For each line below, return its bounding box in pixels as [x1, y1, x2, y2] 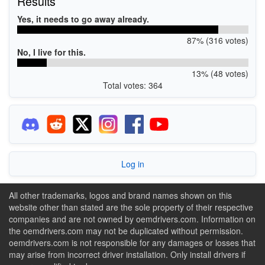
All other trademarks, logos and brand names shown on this [9, 189, 232, 201]
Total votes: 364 [102, 79, 163, 91]
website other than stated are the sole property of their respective [9, 201, 253, 213]
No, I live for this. [17, 46, 86, 58]
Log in [121, 157, 144, 170]
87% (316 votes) [186, 34, 248, 46]
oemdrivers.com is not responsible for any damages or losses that [9, 237, 256, 248]
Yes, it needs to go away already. [17, 12, 149, 25]
